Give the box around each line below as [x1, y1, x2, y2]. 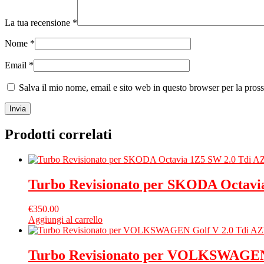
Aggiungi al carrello [28, 214, 103, 225]
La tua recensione [5, 17, 72, 28]
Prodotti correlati [5, 126, 112, 142]
